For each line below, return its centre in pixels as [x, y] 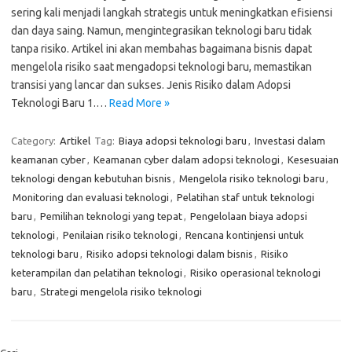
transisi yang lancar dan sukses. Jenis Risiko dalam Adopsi [151, 85]
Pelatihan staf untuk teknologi [246, 197]
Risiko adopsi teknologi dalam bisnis [170, 254]
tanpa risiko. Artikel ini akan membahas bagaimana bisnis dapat [161, 49]
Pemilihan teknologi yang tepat [111, 216]
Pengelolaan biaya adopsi [249, 216]
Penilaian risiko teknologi [120, 235]
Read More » [139, 103]
